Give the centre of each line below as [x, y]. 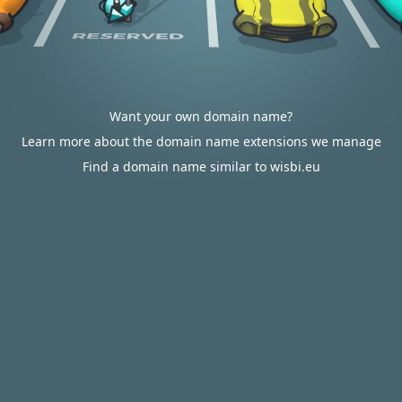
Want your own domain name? [201, 116]
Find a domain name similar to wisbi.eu [201, 166]
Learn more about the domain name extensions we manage [201, 141]
